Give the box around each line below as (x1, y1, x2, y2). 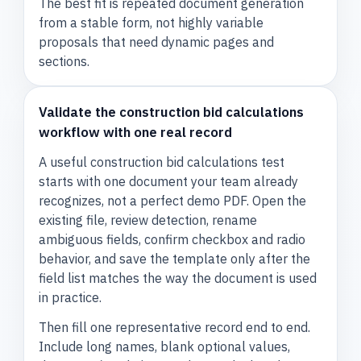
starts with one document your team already (39, 173, 299, 190)
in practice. (39, 289, 102, 306)
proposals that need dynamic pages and (39, 33, 275, 50)
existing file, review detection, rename (39, 212, 258, 229)
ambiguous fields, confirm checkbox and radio (39, 231, 306, 248)
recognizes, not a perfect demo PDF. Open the (39, 193, 307, 210)
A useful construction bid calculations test (39, 154, 285, 171)
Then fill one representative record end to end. (39, 318, 311, 335)
